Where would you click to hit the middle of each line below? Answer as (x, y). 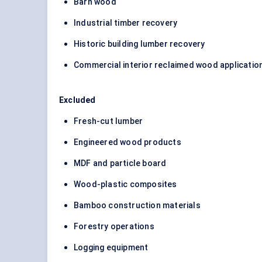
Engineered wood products (127, 142)
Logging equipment (111, 248)
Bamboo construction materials (137, 206)
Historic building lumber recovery (139, 44)
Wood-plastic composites (125, 185)
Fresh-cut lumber (108, 121)
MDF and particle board (120, 163)
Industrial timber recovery (126, 23)
